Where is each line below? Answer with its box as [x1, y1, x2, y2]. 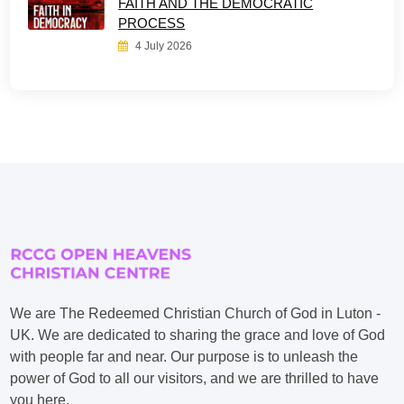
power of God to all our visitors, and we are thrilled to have [10, 371, 380, 386]
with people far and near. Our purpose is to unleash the [10, 349, 359, 364]
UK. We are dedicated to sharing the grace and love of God [10, 327, 386, 343]
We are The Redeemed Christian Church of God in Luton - [10, 306, 381, 321]
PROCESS [118, 15, 186, 31]
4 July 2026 [133, 40, 193, 52]
